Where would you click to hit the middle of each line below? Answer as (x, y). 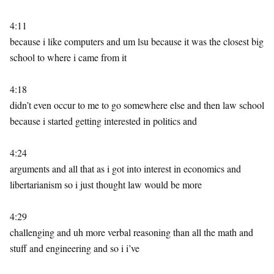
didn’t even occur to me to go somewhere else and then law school (137, 105)
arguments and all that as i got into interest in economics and (125, 168)
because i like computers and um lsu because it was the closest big (137, 41)
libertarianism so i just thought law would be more (106, 184)
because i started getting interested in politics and (103, 121)
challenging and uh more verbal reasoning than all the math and (131, 232)
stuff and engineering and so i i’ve (75, 248)
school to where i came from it (68, 57)
